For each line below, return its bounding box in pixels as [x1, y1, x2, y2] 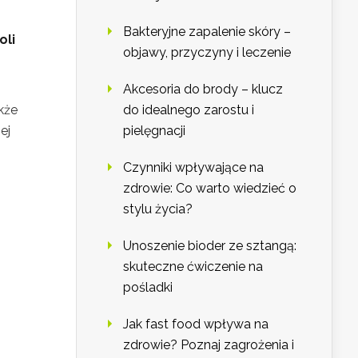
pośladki [123, 280, 173, 296]
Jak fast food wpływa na [123, 316, 268, 332]
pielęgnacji [123, 123, 185, 139]
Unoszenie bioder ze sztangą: [123, 238, 296, 254]
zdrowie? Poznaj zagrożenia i [123, 337, 294, 353]
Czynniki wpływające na [123, 160, 264, 176]
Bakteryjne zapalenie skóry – [123, 24, 291, 40]
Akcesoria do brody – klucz [123, 82, 283, 97]
